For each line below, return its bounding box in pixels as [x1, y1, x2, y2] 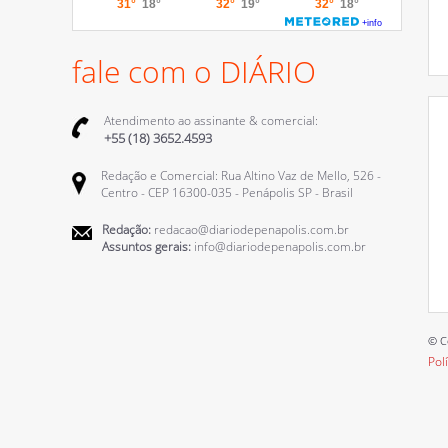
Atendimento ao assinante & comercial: [104, 112, 318, 129]
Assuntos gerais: [102, 238, 191, 255]
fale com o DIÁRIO [72, 51, 316, 92]
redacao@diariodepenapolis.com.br [151, 221, 349, 238]
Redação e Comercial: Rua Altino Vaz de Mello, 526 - [101, 167, 381, 184]
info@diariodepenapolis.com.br [191, 238, 366, 255]
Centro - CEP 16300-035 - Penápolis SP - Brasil [101, 184, 353, 201]
